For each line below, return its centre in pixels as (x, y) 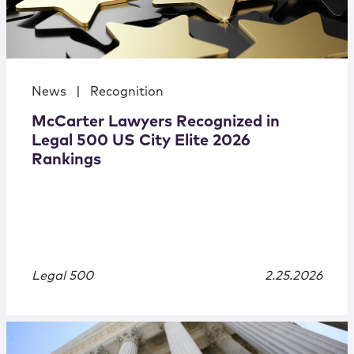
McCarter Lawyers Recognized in (156, 122)
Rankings (66, 160)
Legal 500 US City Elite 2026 (141, 141)
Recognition (127, 92)
